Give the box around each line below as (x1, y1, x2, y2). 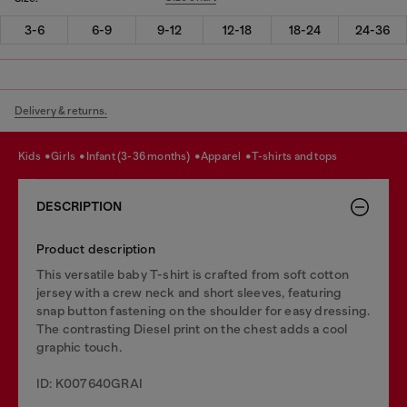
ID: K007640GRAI (36, 375, 143, 391)
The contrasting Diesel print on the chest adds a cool (36, 321, 348, 336)
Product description (36, 241, 155, 256)
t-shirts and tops (258, 150, 338, 163)
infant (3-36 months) (88, 150, 193, 163)
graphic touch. (36, 339, 122, 354)
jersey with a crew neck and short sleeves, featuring (36, 284, 342, 300)
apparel (208, 150, 243, 163)
